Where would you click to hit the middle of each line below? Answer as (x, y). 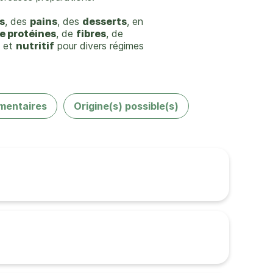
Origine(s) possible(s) (126, 106)
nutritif (35, 46)
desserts (105, 21)
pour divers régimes (99, 46)
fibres (91, 34)
